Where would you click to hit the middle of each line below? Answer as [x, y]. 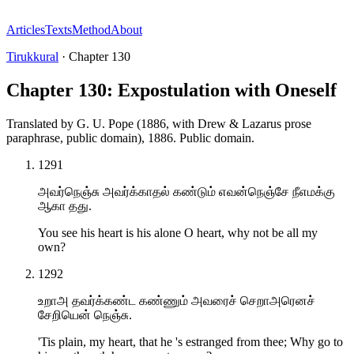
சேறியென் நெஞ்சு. [85, 314]
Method [91, 30]
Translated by [40, 123]
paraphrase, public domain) [74, 137]
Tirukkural [32, 56]
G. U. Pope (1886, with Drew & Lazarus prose [194, 123]
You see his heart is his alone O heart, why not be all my [178, 232]
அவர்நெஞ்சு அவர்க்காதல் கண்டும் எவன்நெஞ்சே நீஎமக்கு [186, 191]
